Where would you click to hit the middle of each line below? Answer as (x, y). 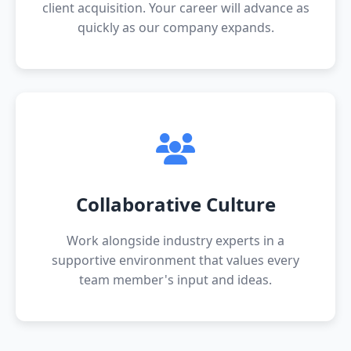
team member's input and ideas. (175, 280)
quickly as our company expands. (175, 27)
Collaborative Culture (175, 204)
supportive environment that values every (175, 260)
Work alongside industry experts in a (175, 241)
